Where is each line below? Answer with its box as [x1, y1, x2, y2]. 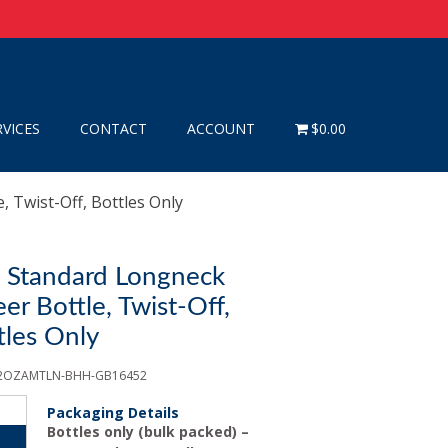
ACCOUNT [186, 118, 255, 138]
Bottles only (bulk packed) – [47, 422, 250, 441]
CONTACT [79, 118, 147, 138]
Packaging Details [47, 403, 180, 422]
